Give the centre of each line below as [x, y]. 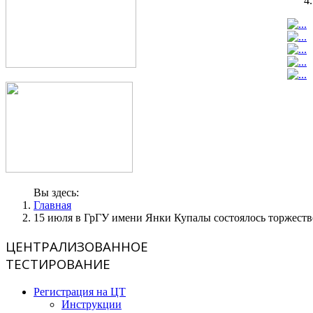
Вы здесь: [59, 193]
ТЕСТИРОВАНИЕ [58, 264]
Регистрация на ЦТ [80, 291]
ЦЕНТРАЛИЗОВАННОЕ [77, 247]
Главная [52, 205]
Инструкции [92, 304]
